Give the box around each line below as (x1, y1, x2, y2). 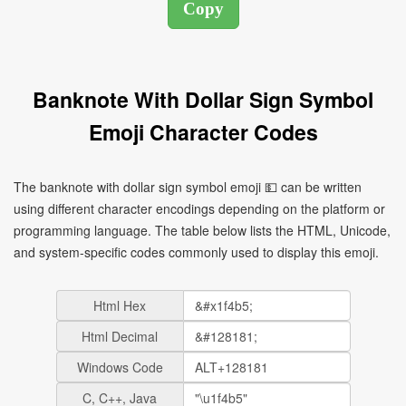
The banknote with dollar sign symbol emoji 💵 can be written (14, 178, 362, 196)
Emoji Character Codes (88, 117, 318, 147)
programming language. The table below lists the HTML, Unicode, (14, 221, 391, 239)
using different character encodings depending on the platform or (14, 199, 385, 217)
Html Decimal (82, 327, 158, 345)
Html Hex (93, 296, 146, 314)
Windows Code (76, 358, 163, 376)
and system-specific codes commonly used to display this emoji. (14, 243, 379, 261)
